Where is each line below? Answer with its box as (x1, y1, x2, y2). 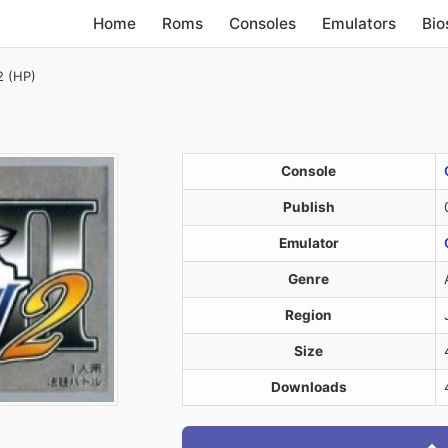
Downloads (270, 379, 347, 395)
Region (285, 307, 332, 323)
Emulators (322, 13, 397, 33)
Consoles (229, 13, 297, 33)
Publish (282, 199, 335, 215)
